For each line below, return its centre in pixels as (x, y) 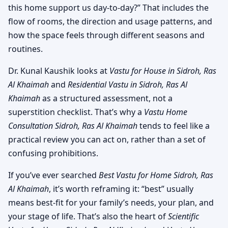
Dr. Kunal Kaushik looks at (59, 70)
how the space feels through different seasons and (106, 35)
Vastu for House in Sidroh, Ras (163, 70)
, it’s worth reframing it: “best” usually (121, 189)
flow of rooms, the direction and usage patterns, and (110, 21)
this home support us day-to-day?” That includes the (108, 7)
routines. (25, 49)
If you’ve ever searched (53, 175)
